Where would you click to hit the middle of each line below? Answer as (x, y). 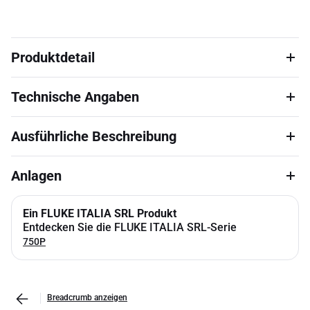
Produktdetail (53, 57)
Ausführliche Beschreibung (94, 136)
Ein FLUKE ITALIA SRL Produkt (100, 213)
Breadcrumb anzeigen (87, 298)
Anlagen (36, 176)
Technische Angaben (75, 97)
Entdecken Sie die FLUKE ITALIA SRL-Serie (130, 227)
